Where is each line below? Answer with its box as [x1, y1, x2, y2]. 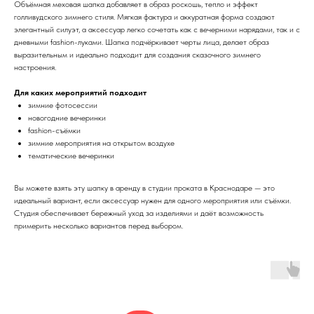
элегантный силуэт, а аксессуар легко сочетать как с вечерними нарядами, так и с [14, 24, 300, 34]
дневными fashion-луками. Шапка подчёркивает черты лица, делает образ [14, 36, 269, 47]
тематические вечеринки [28, 150, 114, 161]
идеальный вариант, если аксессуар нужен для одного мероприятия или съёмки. [14, 195, 291, 205]
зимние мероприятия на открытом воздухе [28, 137, 175, 148]
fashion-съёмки [28, 125, 81, 135]
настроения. [14, 62, 56, 72]
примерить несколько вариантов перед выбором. [14, 220, 183, 231]
